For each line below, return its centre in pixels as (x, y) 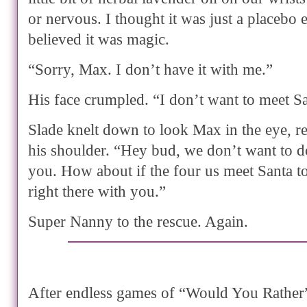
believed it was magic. (99, 39)
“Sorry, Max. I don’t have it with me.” (150, 70)
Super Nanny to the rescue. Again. (138, 222)
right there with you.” (97, 192)
